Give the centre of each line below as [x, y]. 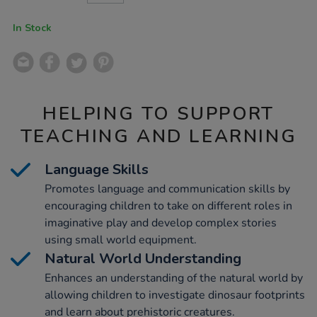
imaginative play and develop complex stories [161, 223]
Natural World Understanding [143, 259]
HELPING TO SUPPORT [158, 114]
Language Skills [97, 170]
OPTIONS [34, 20]
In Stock [32, 28]
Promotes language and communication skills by [167, 189]
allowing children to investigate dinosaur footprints [175, 295]
